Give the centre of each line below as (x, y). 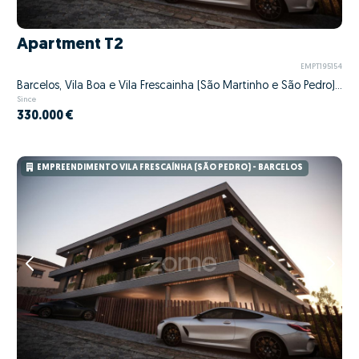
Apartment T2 (70, 44)
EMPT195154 (321, 67)
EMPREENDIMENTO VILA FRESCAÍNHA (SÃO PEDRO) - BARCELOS (169, 168)
